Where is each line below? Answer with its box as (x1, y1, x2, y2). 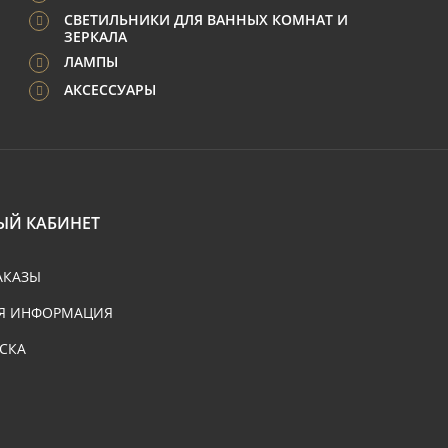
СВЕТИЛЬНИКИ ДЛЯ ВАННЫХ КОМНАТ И (64, 10, 348, 29)
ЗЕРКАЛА (64, 27, 127, 46)
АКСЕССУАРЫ (64, 80, 156, 99)
